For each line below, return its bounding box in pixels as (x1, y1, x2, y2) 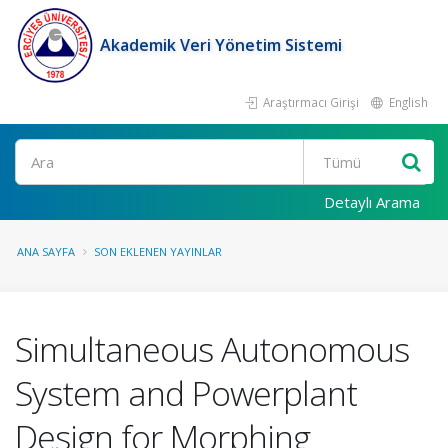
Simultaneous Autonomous (15, 326, 409, 372)
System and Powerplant (15, 370, 357, 416)
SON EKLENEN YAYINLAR (94, 244, 222, 259)
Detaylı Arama (324, 192, 420, 212)
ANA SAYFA (17, 244, 75, 259)
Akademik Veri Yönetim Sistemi (100, 34, 342, 56)
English (386, 94, 428, 110)
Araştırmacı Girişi (260, 94, 359, 110)
